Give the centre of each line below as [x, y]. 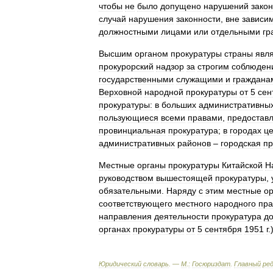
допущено [181, 6]
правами [205, 118]
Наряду [181, 191]
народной [164, 92]
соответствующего [136, 204]
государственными [136, 79]
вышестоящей [184, 178]
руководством [126, 178]
